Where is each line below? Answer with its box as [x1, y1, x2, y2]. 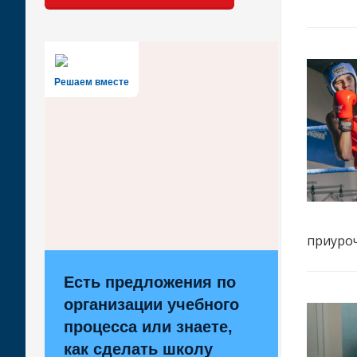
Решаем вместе [54, 76, 129, 88]
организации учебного [64, 296, 239, 313]
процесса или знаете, [64, 318, 233, 335]
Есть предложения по [64, 273, 236, 291]
